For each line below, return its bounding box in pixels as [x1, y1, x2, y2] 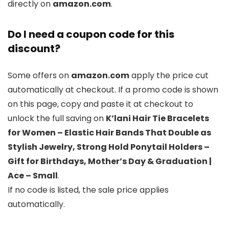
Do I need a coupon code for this [8, 27, 174, 42]
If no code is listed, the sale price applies [8, 184, 169, 196]
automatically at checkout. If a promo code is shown [8, 84, 218, 96]
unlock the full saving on [8, 112, 106, 125]
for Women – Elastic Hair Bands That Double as [8, 127, 211, 139]
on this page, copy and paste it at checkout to [8, 98, 193, 110]
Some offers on [8, 70, 71, 82]
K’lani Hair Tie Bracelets [106, 112, 209, 125]
